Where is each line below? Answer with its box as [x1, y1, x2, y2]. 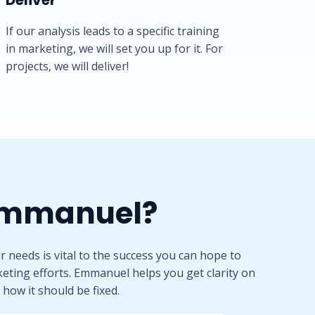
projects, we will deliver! [6, 58, 129, 74]
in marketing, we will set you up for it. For [6, 41, 223, 56]
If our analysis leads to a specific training [6, 23, 219, 39]
